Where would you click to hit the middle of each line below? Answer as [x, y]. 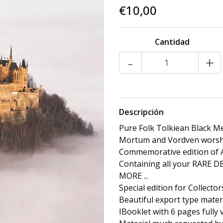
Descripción [141, 112]
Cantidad [172, 42]
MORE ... [134, 176]
